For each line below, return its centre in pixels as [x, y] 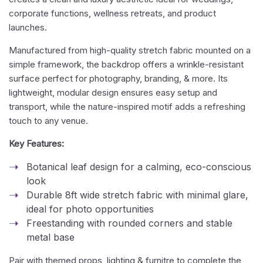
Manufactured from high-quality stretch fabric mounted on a [130, 50]
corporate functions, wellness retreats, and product [112, 13]
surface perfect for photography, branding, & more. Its [118, 78]
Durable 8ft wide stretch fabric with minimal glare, [137, 195]
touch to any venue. [48, 121]
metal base [50, 237]
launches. [28, 27]
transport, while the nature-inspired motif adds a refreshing [127, 107]
